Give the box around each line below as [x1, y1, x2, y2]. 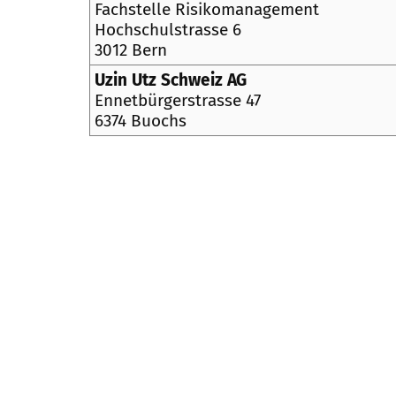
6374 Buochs [95, 110, 187, 132]
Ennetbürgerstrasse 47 [95, 90, 262, 111]
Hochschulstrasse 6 [95, 19, 242, 41]
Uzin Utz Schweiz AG [95, 70, 247, 91]
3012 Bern [95, 40, 168, 61]
